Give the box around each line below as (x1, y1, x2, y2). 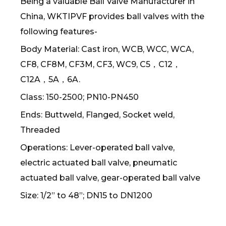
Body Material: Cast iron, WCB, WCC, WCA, (20, 44, 194, 54)
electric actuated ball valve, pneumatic (20, 158, 177, 167)
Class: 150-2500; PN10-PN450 (20, 92, 139, 102)
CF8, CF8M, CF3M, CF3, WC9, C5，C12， (20, 60, 181, 69)
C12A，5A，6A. (20, 75, 80, 84)
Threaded (20, 125, 60, 135)
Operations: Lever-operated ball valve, (20, 143, 175, 152)
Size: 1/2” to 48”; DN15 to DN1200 (20, 191, 152, 200)
